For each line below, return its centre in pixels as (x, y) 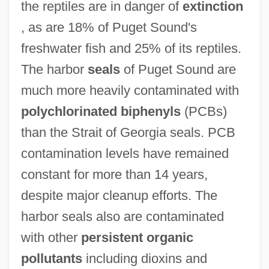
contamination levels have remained (125, 153)
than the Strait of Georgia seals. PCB (128, 132)
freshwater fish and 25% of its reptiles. (131, 48)
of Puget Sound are (178, 69)
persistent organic (137, 237)
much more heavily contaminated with (130, 90)
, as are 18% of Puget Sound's (109, 27)
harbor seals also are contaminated (122, 216)
